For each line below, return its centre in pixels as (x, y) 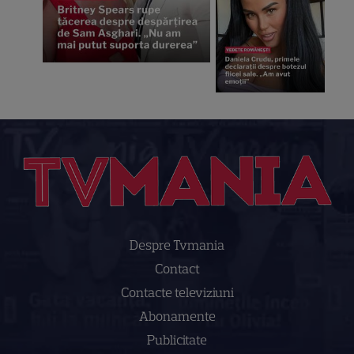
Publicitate (177, 340)
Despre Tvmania (177, 245)
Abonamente (177, 316)
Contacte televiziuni (177, 293)
